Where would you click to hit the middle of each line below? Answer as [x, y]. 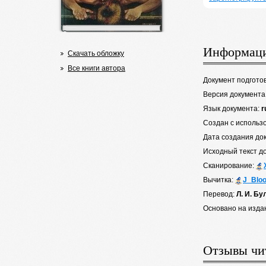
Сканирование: [229, 166]
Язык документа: [232, 109]
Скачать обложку [96, 53]
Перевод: [220, 194]
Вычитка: [219, 180]
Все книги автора [96, 68]
